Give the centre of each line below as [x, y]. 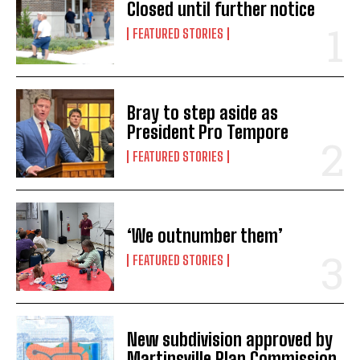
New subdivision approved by [230, 340]
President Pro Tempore [208, 132]
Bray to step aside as [203, 112]
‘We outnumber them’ [205, 236]
